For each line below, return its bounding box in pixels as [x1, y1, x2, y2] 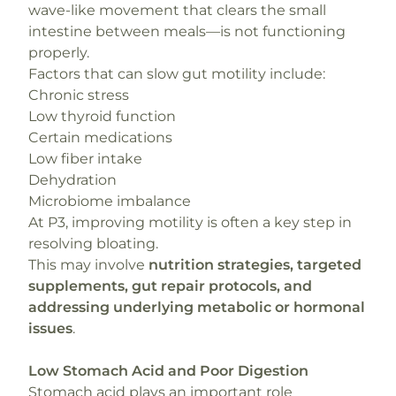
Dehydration [28, 171, 117, 188]
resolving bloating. [28, 235, 158, 252]
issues [28, 320, 72, 337]
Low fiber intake [28, 150, 142, 167]
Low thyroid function [28, 108, 176, 125]
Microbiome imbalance [28, 193, 191, 209]
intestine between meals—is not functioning [28, 23, 346, 40]
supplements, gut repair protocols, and [28, 278, 312, 294]
